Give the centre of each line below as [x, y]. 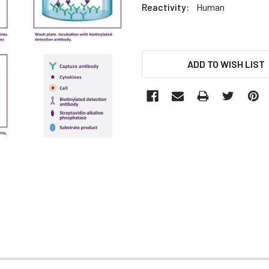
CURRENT [163, 57]
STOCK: [159, 71]
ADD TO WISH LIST [226, 64]
